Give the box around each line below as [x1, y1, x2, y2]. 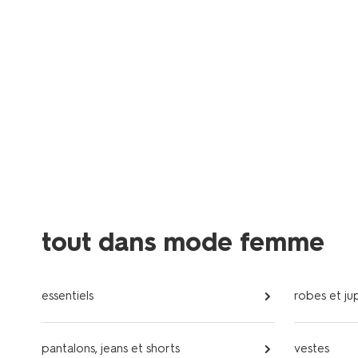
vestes [294, 341, 329, 356]
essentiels [42, 288, 93, 303]
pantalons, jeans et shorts [42, 341, 180, 356]
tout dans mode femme [42, 227, 324, 257]
